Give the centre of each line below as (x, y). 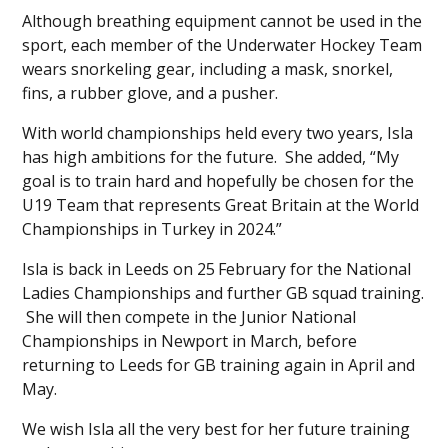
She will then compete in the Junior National (189, 316)
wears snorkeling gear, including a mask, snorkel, (208, 68)
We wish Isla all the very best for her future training (216, 428)
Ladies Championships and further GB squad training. (223, 292)
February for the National (315, 268)
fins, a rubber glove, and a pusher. (150, 92)
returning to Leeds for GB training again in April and (219, 364)
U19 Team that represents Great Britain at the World (221, 204)
